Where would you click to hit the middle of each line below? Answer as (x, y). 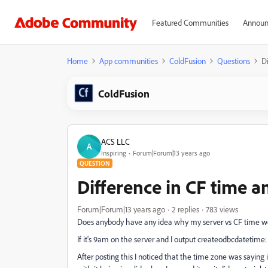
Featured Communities (190, 22)
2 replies (185, 209)
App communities (129, 61)
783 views (222, 209)
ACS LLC (115, 141)
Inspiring (114, 153)
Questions (234, 61)
